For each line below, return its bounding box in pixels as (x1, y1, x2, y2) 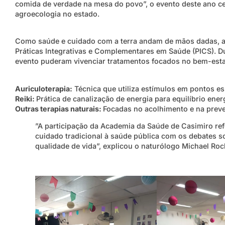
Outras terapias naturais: (15, 104, 103, 113)
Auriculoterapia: (15, 84, 72, 93)
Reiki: (15, 94, 36, 103)
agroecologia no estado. (15, 10, 99, 18)
